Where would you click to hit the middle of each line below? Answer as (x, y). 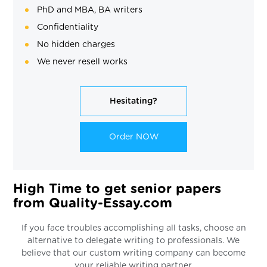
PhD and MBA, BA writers (90, 10)
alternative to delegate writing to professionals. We (133, 240)
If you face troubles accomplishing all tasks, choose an (133, 228)
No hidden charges (76, 44)
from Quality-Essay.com (93, 203)
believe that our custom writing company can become (133, 253)
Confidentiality (68, 27)
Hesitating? (133, 101)
